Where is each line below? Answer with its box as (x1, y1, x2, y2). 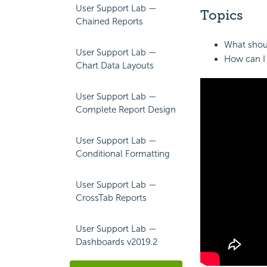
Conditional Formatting (76, 148, 170, 159)
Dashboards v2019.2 (76, 237, 157, 247)
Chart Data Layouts (76, 60, 154, 71)
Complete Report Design (76, 104, 176, 115)
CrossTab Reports (76, 193, 147, 203)
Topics (200, 7, 243, 24)
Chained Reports (76, 16, 143, 27)
